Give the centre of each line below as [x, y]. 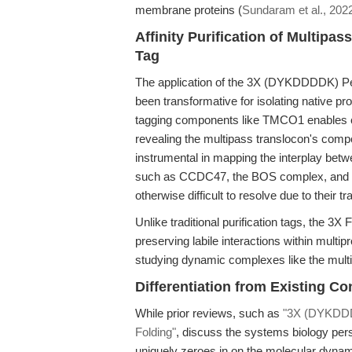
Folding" [156, 332]
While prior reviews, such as [209, 313]
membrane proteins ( [189, 10]
